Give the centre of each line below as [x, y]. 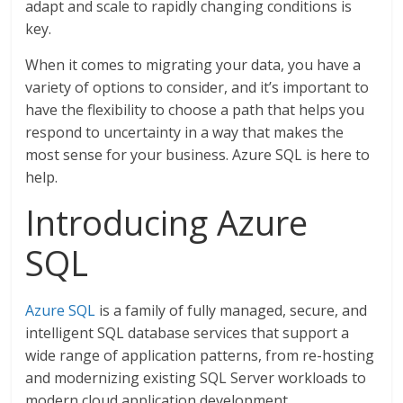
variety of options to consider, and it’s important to [197, 87]
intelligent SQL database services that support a [188, 332]
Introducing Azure [167, 222]
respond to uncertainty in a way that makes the [185, 132]
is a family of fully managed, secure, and [232, 310]
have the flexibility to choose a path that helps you [195, 109]
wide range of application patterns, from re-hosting [200, 355]
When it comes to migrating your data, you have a [193, 64]
